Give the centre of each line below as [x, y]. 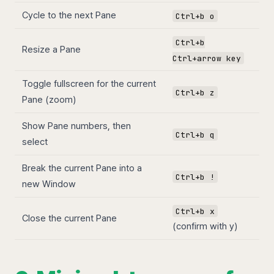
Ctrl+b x [195, 211]
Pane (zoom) [49, 100]
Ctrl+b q [195, 135]
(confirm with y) [205, 227]
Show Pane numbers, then [76, 126]
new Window [49, 184]
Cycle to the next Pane [69, 16]
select [35, 142]
